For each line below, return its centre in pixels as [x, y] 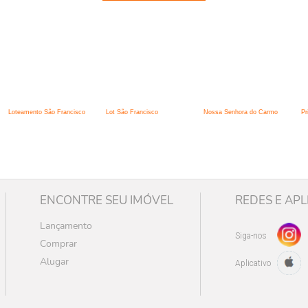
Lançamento [66, 225]
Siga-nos [251, 236]
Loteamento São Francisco [47, 112]
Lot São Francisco [132, 112]
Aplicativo [253, 264]
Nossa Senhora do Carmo [241, 112]
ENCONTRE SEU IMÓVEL [106, 200]
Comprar [58, 243]
